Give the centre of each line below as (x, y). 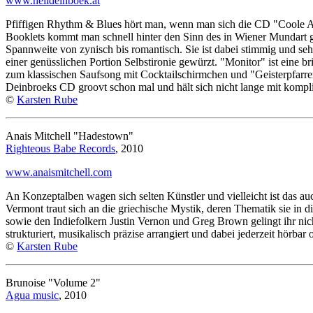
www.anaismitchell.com (59, 172)
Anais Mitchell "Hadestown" (70, 136)
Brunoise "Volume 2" (53, 282)
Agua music (32, 295)
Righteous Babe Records (60, 148)
